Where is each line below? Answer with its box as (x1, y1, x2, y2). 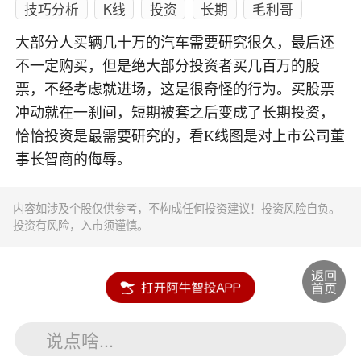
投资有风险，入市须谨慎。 (13, 217, 149, 234)
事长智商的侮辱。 (15, 151, 132, 168)
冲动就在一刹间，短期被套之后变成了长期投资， (15, 105, 335, 122)
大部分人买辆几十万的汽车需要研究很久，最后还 (15, 35, 335, 52)
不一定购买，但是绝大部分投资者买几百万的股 (15, 58, 321, 75)
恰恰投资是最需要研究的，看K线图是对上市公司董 (15, 128, 346, 145)
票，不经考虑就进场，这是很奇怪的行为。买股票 (15, 81, 335, 98)
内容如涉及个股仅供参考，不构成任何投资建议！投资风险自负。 (13, 200, 341, 217)
